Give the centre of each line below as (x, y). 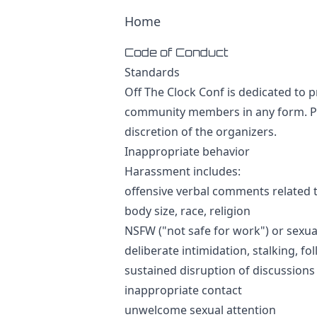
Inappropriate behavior (187, 151)
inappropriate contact (183, 290)
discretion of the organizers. (201, 132)
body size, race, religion (188, 211)
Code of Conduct (177, 52)
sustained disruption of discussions (220, 270)
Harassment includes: (183, 171)
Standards (152, 72)
